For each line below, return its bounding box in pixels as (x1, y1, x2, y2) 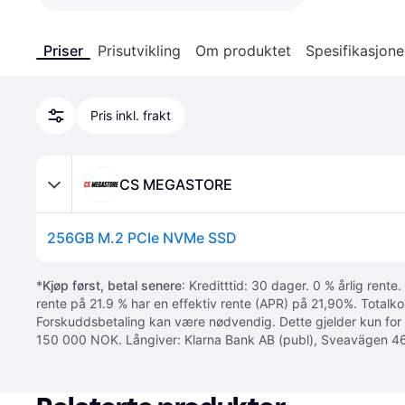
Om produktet (195, 42, 291, 60)
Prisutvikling (98, 42, 181, 60)
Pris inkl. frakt (90, 108, 171, 123)
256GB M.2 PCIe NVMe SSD (47, 229, 237, 247)
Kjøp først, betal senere (42, 278, 182, 293)
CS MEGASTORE (119, 174, 232, 193)
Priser (43, 42, 83, 60)
